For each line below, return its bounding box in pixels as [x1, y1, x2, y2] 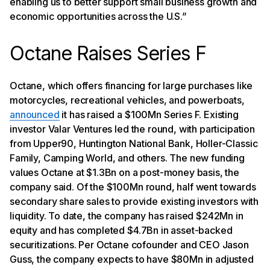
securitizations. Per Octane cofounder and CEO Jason [10, 238, 249, 251]
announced [10, 108, 60, 121]
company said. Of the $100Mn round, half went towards [10, 180, 256, 193]
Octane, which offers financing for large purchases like [10, 79, 253, 92]
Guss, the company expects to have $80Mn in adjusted [10, 253, 254, 265]
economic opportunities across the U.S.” [10, 10, 187, 22]
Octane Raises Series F [10, 41, 206, 65]
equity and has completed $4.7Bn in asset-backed [10, 224, 233, 236]
